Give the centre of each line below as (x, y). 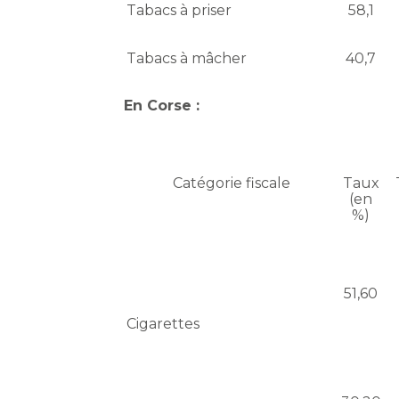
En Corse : (162, 106)
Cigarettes (163, 324)
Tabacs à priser (179, 11)
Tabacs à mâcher (187, 59)
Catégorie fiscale (232, 183)
